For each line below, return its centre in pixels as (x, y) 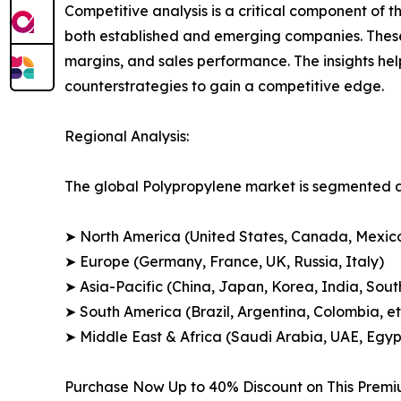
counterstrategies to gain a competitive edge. (224, 85)
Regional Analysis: (127, 136)
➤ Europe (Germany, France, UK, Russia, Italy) (224, 261)
